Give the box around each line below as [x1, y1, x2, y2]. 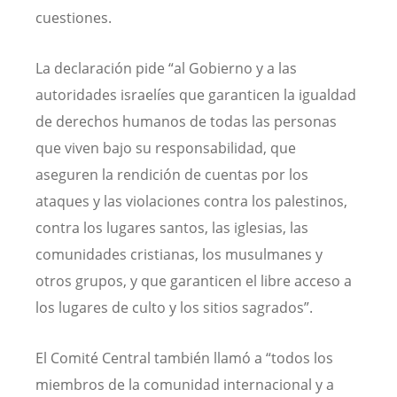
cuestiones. [35, 7, 112, 27]
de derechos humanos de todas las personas [35, 111, 337, 131]
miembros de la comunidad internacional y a [35, 375, 334, 395]
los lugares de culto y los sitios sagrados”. [35, 297, 313, 317]
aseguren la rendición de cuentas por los [35, 164, 308, 184]
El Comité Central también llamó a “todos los [35, 348, 333, 369]
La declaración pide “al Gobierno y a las [35, 58, 297, 78]
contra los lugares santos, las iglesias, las [35, 217, 308, 237]
